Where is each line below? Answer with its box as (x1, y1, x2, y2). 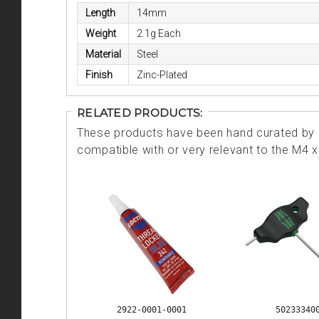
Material (85, 48, 121, 61)
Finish (85, 69, 113, 81)
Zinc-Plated (136, 69, 187, 81)
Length (85, 7, 115, 19)
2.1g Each (136, 28, 181, 40)
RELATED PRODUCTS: (77, 106, 203, 120)
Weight (85, 28, 116, 40)
